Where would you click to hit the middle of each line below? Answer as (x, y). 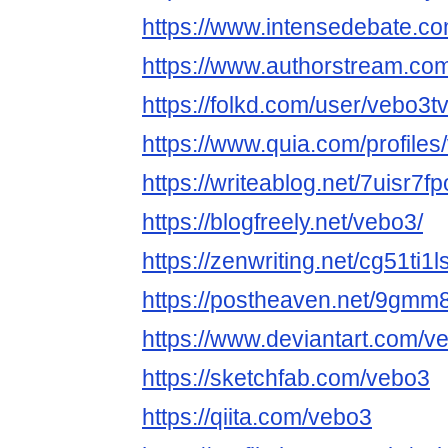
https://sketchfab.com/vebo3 (286, 378)
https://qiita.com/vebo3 (257, 417)
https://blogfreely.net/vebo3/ (282, 222)
